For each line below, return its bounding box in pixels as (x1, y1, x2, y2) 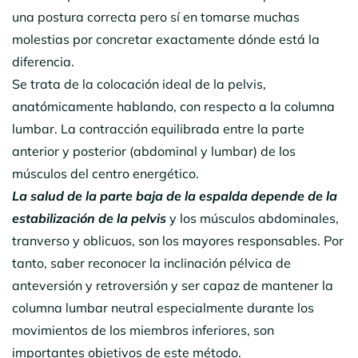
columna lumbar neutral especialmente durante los (12, 299, 314, 316)
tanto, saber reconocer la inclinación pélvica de (12, 254, 291, 271)
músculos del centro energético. (12, 165, 199, 181)
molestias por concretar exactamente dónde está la (12, 30, 320, 47)
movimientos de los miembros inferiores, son (12, 321, 274, 338)
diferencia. (12, 53, 74, 70)
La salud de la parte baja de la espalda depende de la (12, 187, 337, 204)
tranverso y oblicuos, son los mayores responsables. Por (12, 232, 344, 249)
